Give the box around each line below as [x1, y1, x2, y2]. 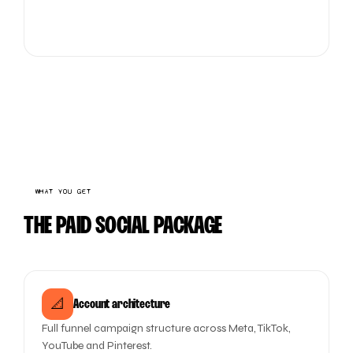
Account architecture [73, 298, 171, 310]
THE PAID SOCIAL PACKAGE [24, 216, 222, 238]
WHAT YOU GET [35, 187, 92, 196]
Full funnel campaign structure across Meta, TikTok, [42, 321, 292, 335]
